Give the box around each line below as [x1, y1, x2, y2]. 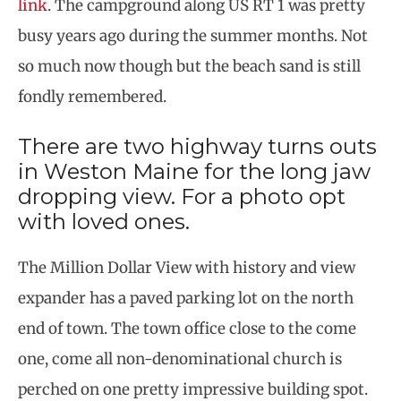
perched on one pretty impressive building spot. [18, 380, 368, 399]
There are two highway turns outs [18, 133, 377, 159]
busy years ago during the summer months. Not [18, 25, 368, 46]
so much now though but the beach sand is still [18, 55, 361, 76]
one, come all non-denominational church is [18, 349, 342, 369]
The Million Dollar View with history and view [18, 258, 355, 277]
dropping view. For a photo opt [18, 183, 346, 209]
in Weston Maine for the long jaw [18, 158, 371, 184]
